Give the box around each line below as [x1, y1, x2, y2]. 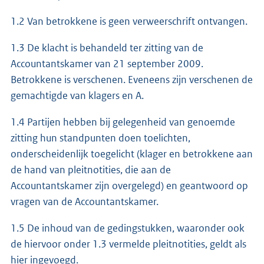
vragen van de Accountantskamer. [11, 194, 159, 208]
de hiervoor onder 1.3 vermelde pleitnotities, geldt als [11, 237, 246, 250]
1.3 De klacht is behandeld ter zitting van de [11, 41, 203, 54]
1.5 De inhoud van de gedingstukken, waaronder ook [11, 221, 245, 235]
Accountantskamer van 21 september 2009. [11, 57, 203, 70]
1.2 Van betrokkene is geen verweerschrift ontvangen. [11, 14, 247, 28]
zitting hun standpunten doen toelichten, [11, 131, 190, 144]
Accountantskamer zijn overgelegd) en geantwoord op [11, 179, 248, 192]
